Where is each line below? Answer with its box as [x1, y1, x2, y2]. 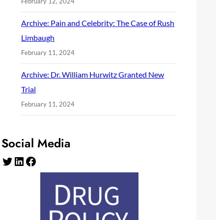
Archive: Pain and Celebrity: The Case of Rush [21, 18, 175, 27]
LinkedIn [13, 153, 20, 168]
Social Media [1, 134, 71, 152]
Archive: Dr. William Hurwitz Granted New [21, 69, 165, 79]
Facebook [25, 153, 31, 168]
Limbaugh [21, 32, 55, 42]
